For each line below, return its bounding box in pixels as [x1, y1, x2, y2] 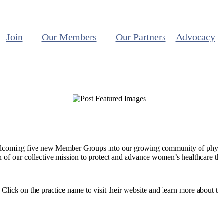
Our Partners [115, 31, 166, 42]
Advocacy [175, 31, 215, 42]
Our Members [41, 31, 97, 42]
